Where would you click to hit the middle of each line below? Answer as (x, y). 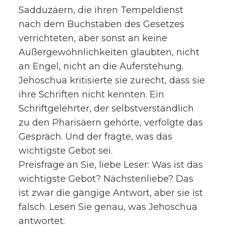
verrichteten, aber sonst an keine (93, 38)
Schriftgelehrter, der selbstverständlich (106, 108)
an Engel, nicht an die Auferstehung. (101, 66)
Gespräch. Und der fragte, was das (96, 136)
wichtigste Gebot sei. (66, 150)
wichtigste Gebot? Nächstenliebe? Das (106, 179)
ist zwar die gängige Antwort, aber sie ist (111, 193)
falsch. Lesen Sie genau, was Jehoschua (108, 207)
